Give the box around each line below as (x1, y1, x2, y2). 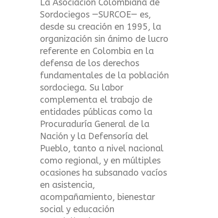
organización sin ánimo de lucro (40, 34, 169, 45)
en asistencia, (40, 180, 95, 191)
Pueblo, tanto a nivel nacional (40, 143, 164, 154)
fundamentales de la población (40, 70, 169, 81)
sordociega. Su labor (40, 82, 124, 93)
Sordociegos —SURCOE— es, (40, 9, 151, 20)
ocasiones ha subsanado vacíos (40, 167, 167, 179)
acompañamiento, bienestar (40, 192, 156, 203)
